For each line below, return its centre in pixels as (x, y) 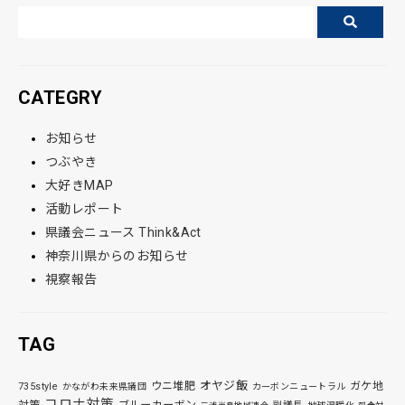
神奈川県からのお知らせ (117, 256)
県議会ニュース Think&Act (123, 233)
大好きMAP (80, 186)
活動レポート (85, 209)
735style (38, 387)
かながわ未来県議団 (104, 387)
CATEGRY (61, 98)
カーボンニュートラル (299, 387)
